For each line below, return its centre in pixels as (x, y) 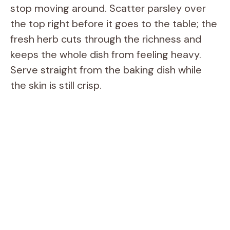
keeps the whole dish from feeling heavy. (106, 54)
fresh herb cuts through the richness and (106, 39)
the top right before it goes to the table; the (114, 23)
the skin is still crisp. (56, 85)
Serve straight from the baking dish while (106, 70)
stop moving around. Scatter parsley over (108, 8)
